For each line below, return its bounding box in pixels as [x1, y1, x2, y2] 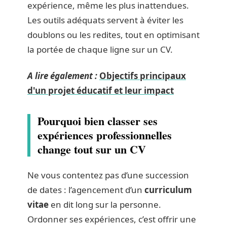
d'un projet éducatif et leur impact [27, 84, 174, 96]
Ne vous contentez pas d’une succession [27, 169, 189, 181]
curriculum [144, 184, 192, 196]
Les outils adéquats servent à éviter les [27, 14, 183, 26]
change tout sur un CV [37, 140, 146, 158]
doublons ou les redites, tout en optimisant [27, 29, 200, 41]
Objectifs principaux [99, 69, 186, 82]
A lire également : [27, 69, 97, 82]
